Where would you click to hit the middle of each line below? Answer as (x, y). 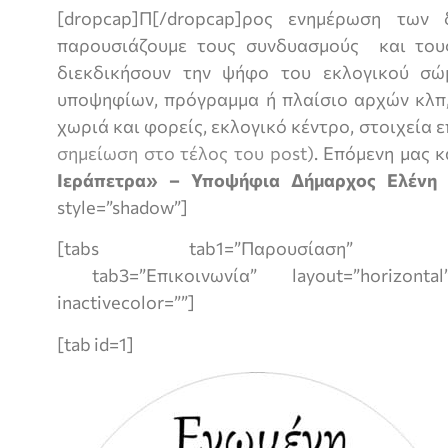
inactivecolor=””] (126, 302)
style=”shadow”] (122, 207)
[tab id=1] (95, 343)
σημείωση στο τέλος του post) (185, 153)
